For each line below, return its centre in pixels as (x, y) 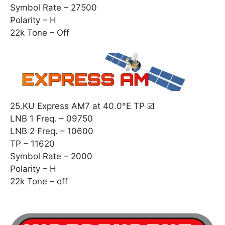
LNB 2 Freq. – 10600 (52, 131)
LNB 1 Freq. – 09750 (51, 118)
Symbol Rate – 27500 (53, 8)
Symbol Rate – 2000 (51, 156)
